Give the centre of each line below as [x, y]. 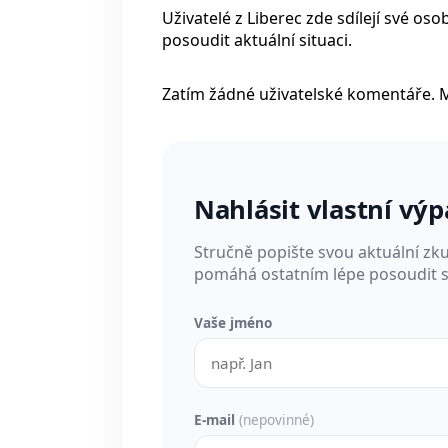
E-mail [216, 420]
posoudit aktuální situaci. [257, 39]
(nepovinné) [276, 420]
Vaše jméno [233, 323]
